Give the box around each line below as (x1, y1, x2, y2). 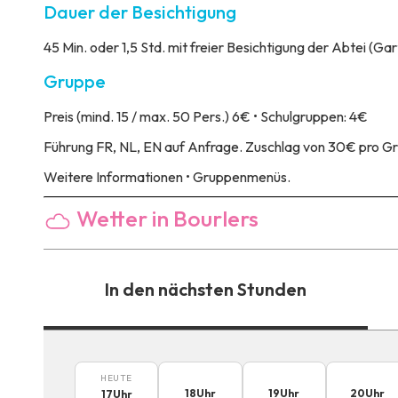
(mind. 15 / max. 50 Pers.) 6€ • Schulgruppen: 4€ (73, 107, 368, 126)
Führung (43, 138, 93, 156)
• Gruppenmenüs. (182, 168, 291, 187)
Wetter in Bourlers (71, 204, 259, 234)
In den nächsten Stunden (104, 278, 306, 301)
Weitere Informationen (43, 168, 183, 187)
